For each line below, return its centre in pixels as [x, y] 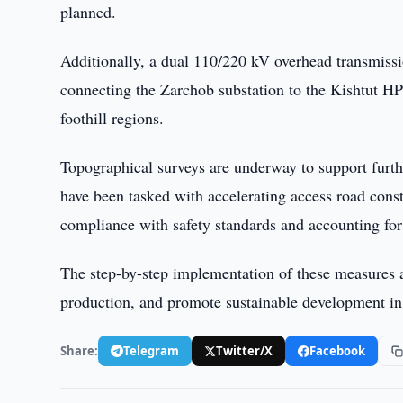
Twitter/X [245, 350]
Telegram [152, 350]
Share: [80, 350]
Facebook [338, 350]
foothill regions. [112, 118]
